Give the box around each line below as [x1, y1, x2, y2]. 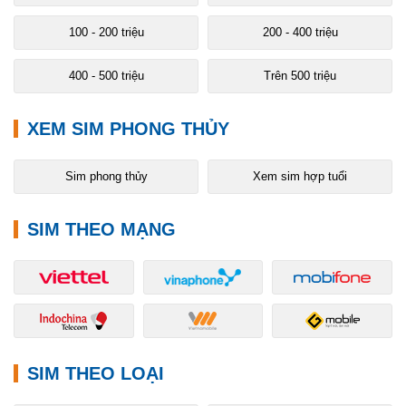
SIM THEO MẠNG [27, 218, 176, 239]
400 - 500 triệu [68, 68, 144, 82]
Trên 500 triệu [264, 68, 336, 82]
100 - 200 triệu [68, 24, 144, 39]
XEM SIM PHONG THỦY [27, 118, 229, 139]
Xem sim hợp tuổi [253, 169, 347, 183]
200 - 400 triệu [262, 24, 338, 39]
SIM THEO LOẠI [27, 362, 164, 383]
